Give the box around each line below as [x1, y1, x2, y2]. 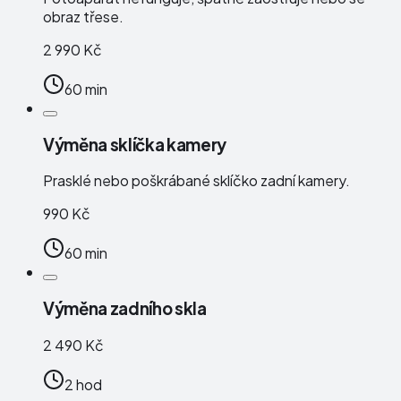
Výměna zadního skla [43, 298, 207, 320]
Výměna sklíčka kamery [43, 133, 226, 155]
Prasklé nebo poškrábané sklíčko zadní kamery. [43, 171, 350, 191]
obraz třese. [43, 6, 124, 26]
